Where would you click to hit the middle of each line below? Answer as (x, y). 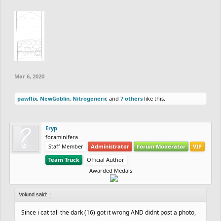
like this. (154, 98)
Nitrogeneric (90, 98)
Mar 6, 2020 (29, 76)
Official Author (106, 159)
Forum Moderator (161, 146)
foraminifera (62, 137)
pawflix (27, 98)
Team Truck (64, 159)
